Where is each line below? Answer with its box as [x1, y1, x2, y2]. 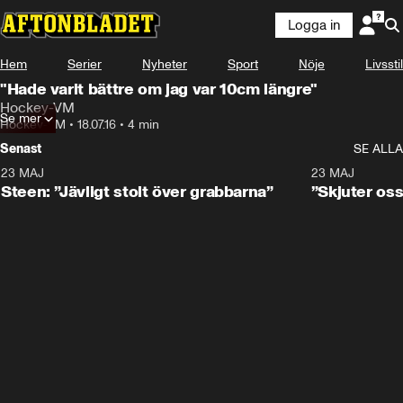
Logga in [288, 17, 340, 33]
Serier [67, 57, 102, 72]
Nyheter [142, 57, 187, 72]
